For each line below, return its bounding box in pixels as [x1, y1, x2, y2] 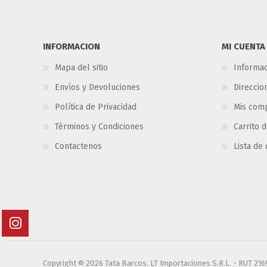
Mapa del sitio [55, 62, 108, 73]
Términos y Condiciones [55, 121, 144, 132]
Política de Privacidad [55, 101, 136, 112]
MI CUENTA [222, 41, 265, 52]
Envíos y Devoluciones [55, 82, 140, 92]
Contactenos [55, 141, 102, 151]
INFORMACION [43, 41, 100, 52]
